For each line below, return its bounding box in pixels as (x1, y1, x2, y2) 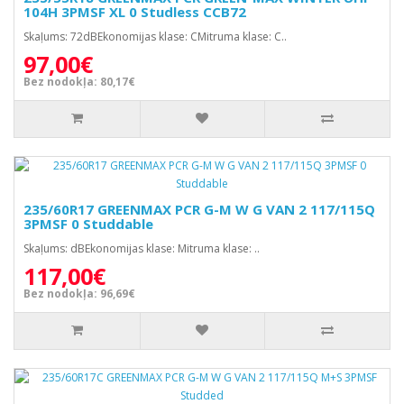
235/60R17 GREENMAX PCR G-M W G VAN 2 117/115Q (23, 200, 375, 218)
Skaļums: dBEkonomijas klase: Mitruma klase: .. (23, 241, 260, 256)
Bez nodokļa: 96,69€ (23, 286, 135, 301)
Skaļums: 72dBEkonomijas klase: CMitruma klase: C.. (23, 29, 287, 44)
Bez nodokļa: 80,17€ (23, 74, 135, 89)
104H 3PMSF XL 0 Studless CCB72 (23, 3, 246, 21)
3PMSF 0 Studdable (23, 215, 153, 233)
